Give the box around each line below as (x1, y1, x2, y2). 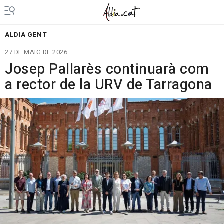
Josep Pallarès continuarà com (5, 59, 209, 80)
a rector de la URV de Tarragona (5, 74, 212, 95)
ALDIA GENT (5, 30, 47, 39)
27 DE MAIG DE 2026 (5, 47, 67, 57)
